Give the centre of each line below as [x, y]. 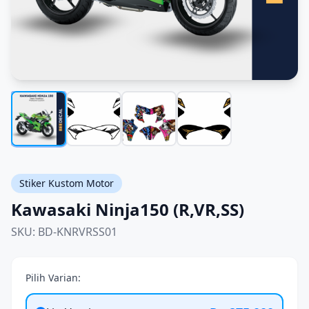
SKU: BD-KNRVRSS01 [64, 232]
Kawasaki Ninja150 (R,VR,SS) [128, 209]
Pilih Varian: [53, 278]
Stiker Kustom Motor [67, 183]
